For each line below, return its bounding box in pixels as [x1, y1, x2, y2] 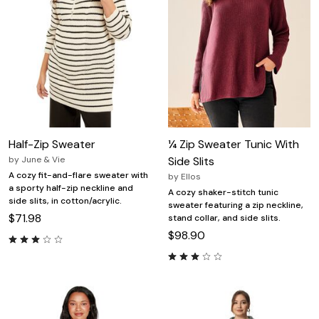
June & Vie [21, 154, 65, 166]
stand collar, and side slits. [168, 212, 281, 224]
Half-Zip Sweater [9, 137, 95, 152]
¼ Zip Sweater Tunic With [168, 137, 299, 152]
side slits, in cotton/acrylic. [9, 195, 122, 207]
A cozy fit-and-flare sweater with [9, 169, 148, 182]
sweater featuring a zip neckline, [168, 199, 303, 211]
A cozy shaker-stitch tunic [168, 187, 278, 199]
